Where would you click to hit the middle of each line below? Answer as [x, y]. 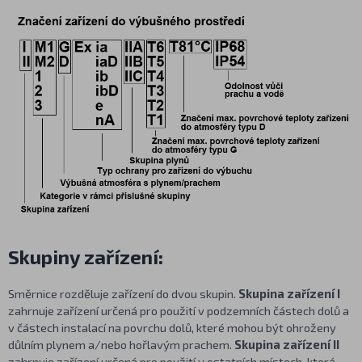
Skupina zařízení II [287, 344]
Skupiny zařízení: [86, 256]
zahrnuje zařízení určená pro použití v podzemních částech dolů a [179, 310]
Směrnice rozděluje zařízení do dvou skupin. [123, 293]
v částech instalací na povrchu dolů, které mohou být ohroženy [172, 327]
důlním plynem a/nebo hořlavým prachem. [121, 344]
